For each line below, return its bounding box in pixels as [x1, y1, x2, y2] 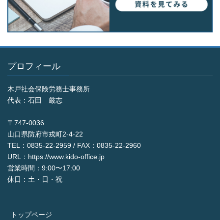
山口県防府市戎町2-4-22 [7, 130, 83, 138]
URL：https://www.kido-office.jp [7, 153, 105, 161]
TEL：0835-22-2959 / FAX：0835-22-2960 [7, 141, 141, 150]
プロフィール [7, 61, 60, 72]
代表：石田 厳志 [7, 96, 62, 105]
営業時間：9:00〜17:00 [7, 164, 80, 172]
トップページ [11, 211, 52, 219]
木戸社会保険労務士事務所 [7, 85, 90, 93]
